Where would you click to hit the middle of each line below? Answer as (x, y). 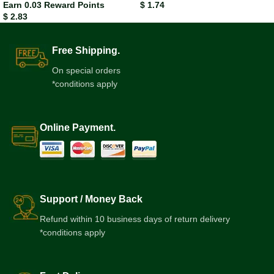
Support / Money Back (91, 199)
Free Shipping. (86, 51)
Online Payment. (78, 128)
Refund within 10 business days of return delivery (135, 219)
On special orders (86, 71)
